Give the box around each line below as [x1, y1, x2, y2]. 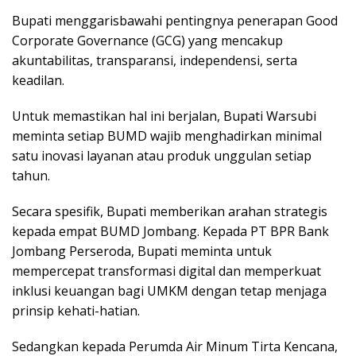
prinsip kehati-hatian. [12, 302, 140, 320]
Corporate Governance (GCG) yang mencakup [12, 32, 283, 50]
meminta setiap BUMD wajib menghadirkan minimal [12, 127, 322, 145]
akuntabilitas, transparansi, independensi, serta [12, 52, 297, 70]
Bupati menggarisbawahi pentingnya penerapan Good [12, 12, 338, 30]
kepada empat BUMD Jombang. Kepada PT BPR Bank [12, 222, 329, 241]
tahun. [12, 167, 50, 185]
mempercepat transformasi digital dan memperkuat [12, 262, 321, 281]
